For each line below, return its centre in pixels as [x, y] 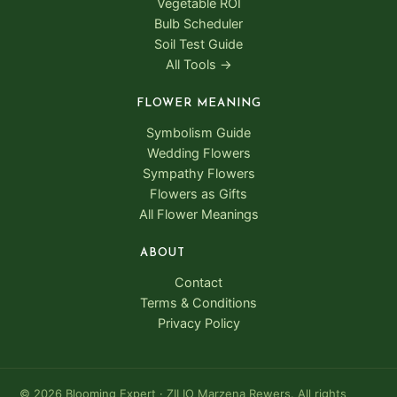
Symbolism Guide [198, 133]
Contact [198, 283]
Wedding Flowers [198, 154]
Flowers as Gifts [198, 195]
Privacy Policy [198, 324]
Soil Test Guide [198, 45]
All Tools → [198, 65]
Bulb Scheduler [198, 24]
